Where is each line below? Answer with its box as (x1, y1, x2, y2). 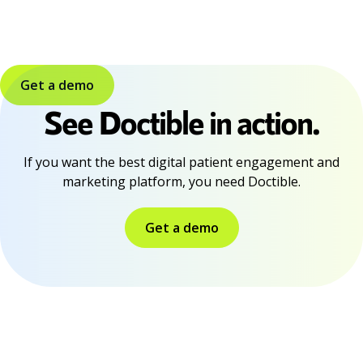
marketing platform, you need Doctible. (62, 173, 301, 191)
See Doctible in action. (44, 102, 319, 142)
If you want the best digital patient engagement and (23, 153, 340, 172)
